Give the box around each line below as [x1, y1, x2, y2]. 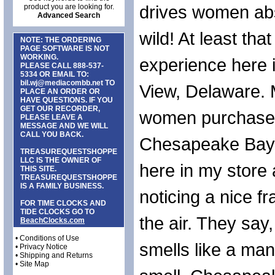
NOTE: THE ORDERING [20, 36, 101, 44]
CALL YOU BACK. [20, 130, 83, 139]
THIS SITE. [20, 165, 56, 173]
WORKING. [20, 53, 58, 61]
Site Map [20, 260, 49, 268]
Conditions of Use [20, 234, 79, 242]
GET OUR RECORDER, [20, 104, 100, 113]
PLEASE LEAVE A [20, 113, 83, 122]
